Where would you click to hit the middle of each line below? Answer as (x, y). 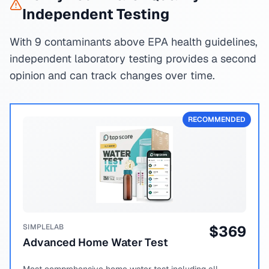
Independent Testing (95, 14)
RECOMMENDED (217, 119)
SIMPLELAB (44, 227)
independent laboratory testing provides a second (133, 59)
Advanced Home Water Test (95, 242)
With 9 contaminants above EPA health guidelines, (134, 42)
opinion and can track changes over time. (112, 75)
